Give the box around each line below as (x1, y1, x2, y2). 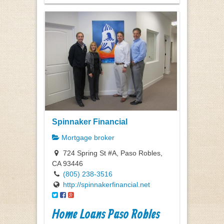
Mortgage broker (59, 133, 114, 142)
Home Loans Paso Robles (52, 206, 160, 223)
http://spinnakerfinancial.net (63, 180, 150, 188)
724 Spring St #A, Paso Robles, (61, 148, 162, 157)
